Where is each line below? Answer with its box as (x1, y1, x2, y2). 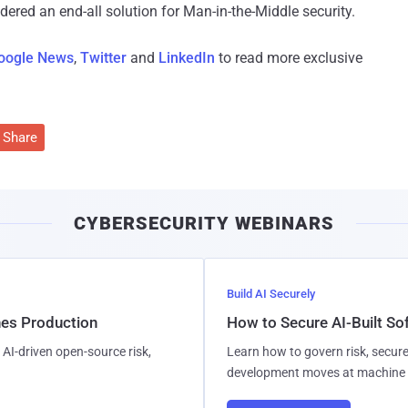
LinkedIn (158, 49, 215, 67)
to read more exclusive (215, 49, 362, 67)
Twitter (80, 49, 127, 67)
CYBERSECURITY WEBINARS (74, 212, 334, 235)
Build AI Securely (227, 287, 315, 301)
